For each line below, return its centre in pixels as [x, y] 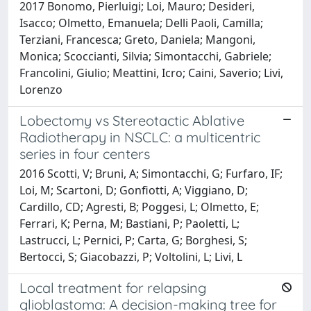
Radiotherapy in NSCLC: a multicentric [140, 137]
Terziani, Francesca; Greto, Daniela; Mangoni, [137, 39]
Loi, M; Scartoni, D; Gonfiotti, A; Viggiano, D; [134, 190]
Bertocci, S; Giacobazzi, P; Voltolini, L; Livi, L [131, 257]
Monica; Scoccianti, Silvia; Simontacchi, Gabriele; [145, 56]
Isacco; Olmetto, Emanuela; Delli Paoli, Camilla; [141, 23]
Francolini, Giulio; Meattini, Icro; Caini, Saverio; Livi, [151, 73]
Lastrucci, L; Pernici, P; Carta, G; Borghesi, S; [133, 240]
